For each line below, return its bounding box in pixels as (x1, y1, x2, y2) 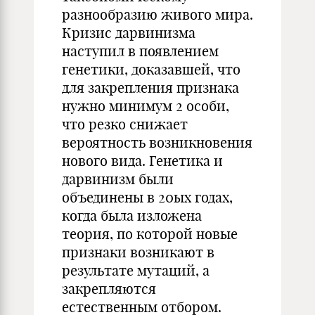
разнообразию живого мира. (62, 6, 253, 23)
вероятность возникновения (62, 134, 252, 151)
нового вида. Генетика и (62, 152, 223, 169)
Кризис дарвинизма (62, 24, 195, 41)
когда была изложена (62, 207, 202, 224)
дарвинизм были (62, 170, 174, 188)
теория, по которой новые (62, 225, 238, 243)
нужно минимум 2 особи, (62, 97, 229, 115)
